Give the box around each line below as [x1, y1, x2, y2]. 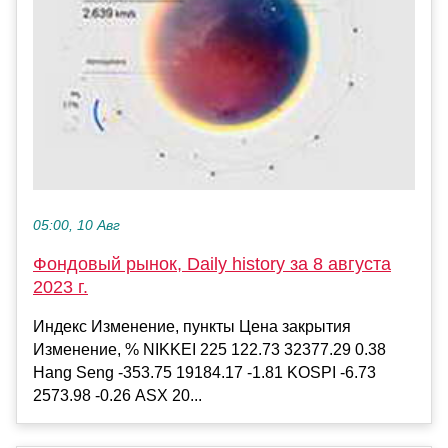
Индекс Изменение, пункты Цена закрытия [33, 317, 351, 335]
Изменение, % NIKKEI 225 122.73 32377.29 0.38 [33, 340, 386, 358]
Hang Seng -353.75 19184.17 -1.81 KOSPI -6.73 [33, 363, 376, 381]
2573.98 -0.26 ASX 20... [33, 386, 202, 404]
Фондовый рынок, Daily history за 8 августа [33, 253, 391, 274]
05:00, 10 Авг [33, 217, 120, 233]
